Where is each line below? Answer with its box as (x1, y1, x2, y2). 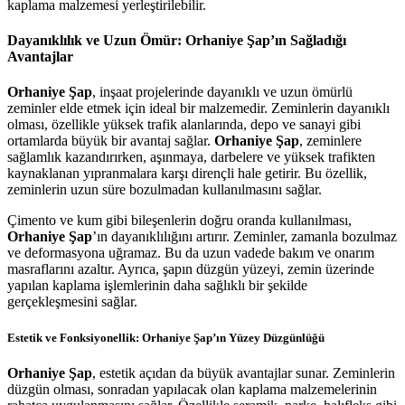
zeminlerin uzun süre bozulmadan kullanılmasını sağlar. (7, 182, 322, 198)
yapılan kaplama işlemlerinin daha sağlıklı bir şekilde (7, 278, 307, 294)
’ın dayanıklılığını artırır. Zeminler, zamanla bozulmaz (92, 229, 397, 245)
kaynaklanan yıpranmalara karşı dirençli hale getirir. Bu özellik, (7, 165, 367, 182)
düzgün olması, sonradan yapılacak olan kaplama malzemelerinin (7, 381, 377, 397)
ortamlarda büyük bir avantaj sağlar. (7, 133, 214, 149)
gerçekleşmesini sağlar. (7, 294, 137, 310)
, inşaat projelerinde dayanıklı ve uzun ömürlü (92, 84, 353, 100)
